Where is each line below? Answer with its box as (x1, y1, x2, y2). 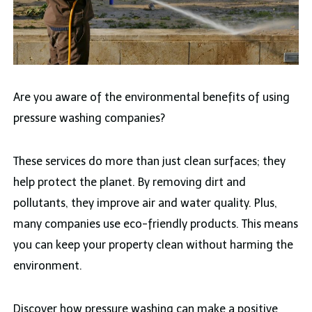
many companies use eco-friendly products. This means (13, 217, 298, 231)
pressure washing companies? (13, 111, 165, 125)
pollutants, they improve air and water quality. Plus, (13, 196, 277, 210)
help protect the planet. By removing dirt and (13, 175, 246, 189)
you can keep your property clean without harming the (13, 238, 293, 252)
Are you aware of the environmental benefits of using (13, 91, 290, 104)
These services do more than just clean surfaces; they (13, 155, 286, 169)
